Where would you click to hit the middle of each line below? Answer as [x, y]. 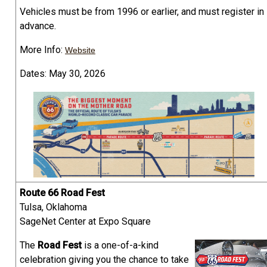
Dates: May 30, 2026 [63, 74]
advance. [38, 26]
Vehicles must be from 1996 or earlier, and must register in [142, 12]
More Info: [42, 50]
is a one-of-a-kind [121, 246]
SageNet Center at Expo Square [85, 222]
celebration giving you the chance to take [104, 260]
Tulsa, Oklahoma [53, 207]
